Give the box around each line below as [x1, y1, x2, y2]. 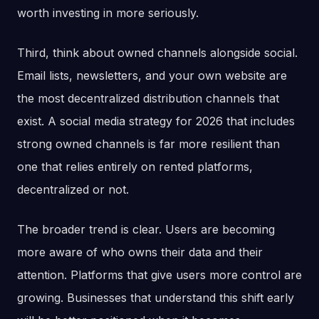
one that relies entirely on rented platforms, [17, 159, 253, 174]
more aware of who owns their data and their [17, 245, 263, 260]
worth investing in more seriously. [17, 6, 199, 21]
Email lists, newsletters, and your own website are [17, 68, 287, 83]
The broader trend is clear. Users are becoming [17, 222, 275, 237]
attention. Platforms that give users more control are [17, 268, 302, 283]
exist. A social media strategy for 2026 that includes [17, 114, 295, 129]
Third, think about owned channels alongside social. [17, 46, 298, 61]
